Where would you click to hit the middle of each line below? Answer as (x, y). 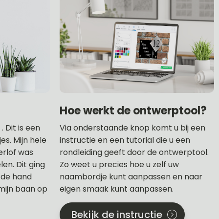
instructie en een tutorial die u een (125, 140)
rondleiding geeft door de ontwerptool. (134, 152)
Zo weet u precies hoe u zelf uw (119, 164)
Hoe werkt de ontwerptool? (133, 110)
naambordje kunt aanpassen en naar (131, 176)
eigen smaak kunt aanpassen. (117, 189)
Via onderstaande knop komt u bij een (132, 128)
